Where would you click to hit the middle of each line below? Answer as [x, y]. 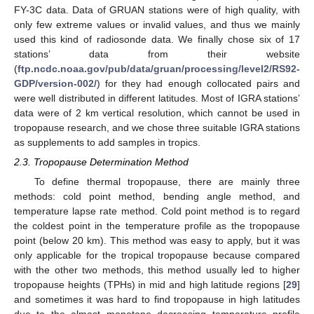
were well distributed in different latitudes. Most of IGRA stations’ [157, 98]
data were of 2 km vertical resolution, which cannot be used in [157, 112]
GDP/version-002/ [55, 83]
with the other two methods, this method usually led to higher [157, 269]
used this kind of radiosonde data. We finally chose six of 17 [157, 39]
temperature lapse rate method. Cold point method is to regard [157, 211]
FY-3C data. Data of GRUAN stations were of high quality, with [157, 9]
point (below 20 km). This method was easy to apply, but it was [157, 240]
